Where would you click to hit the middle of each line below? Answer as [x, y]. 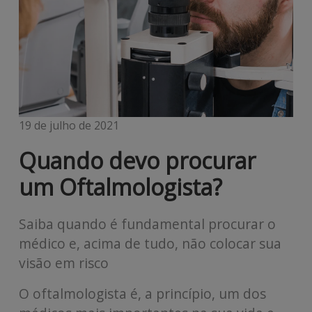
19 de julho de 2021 [69, 125]
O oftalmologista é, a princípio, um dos [142, 293]
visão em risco [63, 263]
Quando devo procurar [137, 160]
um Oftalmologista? [120, 187]
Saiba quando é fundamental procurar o [147, 224]
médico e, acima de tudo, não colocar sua [150, 243]
